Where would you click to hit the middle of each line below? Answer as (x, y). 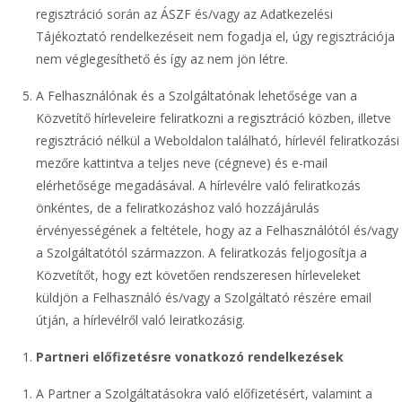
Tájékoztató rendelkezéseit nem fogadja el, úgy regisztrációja (215, 36)
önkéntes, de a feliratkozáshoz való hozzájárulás (178, 208)
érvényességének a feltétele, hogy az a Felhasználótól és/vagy (217, 230)
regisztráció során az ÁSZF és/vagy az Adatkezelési (184, 14)
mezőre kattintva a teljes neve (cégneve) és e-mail (182, 163)
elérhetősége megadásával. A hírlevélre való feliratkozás (198, 185)
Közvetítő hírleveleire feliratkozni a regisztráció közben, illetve (214, 118)
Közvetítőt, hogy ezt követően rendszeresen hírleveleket (198, 275)
